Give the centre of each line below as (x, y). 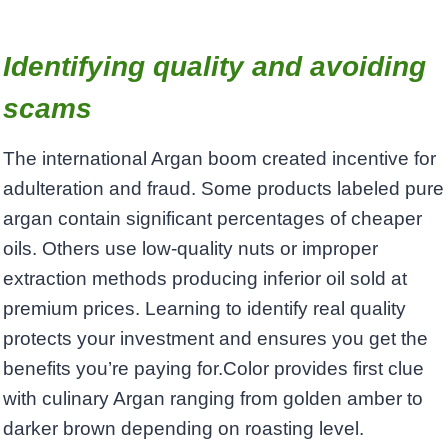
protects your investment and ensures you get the (215, 339)
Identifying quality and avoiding (214, 67)
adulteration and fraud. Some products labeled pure (223, 189)
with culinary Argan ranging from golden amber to (213, 399)
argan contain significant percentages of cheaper (212, 219)
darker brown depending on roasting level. (183, 429)
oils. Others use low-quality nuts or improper (190, 249)
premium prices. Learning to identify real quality (204, 309)
